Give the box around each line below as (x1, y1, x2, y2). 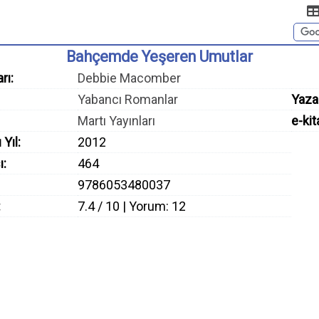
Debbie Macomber (78, 70, 181, 85)
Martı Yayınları (78, 113, 155, 128)
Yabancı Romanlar (78, 92, 178, 107)
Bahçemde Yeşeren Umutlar (66, 48, 253, 66)
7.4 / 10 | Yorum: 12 (78, 199, 186, 214)
